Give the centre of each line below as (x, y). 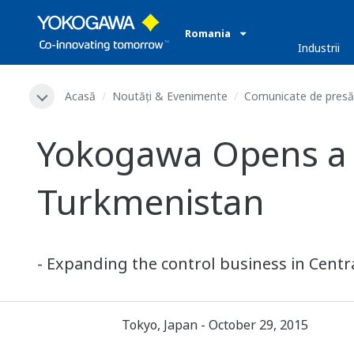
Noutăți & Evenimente (170, 96)
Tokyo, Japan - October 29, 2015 (215, 325)
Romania (209, 33)
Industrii (319, 48)
